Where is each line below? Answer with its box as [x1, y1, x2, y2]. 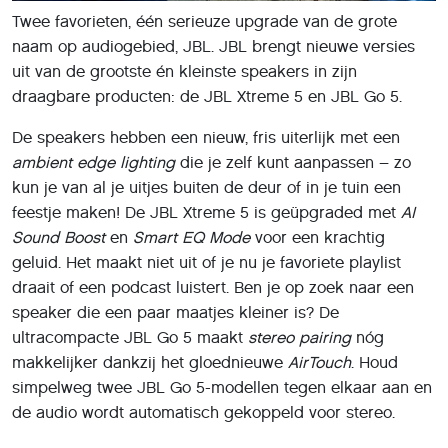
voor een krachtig [250, 227, 385, 247]
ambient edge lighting [12, 152, 175, 172]
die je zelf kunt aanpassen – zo [175, 152, 411, 172]
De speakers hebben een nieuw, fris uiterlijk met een [12, 127, 400, 147]
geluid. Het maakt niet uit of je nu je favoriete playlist [12, 252, 401, 272]
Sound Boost [12, 227, 105, 247]
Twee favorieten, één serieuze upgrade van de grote [12, 11, 397, 31]
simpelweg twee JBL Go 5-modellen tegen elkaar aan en [12, 377, 432, 397]
